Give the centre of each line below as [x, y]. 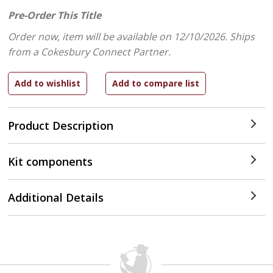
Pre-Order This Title [55, 15]
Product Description [61, 126]
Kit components [51, 161]
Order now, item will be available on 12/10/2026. [119, 37]
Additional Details [56, 197]
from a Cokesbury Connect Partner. [90, 52]
